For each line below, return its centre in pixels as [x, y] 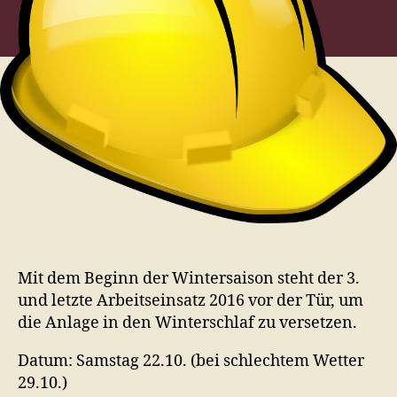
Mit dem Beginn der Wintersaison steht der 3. [189, 279]
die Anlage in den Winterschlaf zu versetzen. [187, 323]
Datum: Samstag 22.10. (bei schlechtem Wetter [191, 362]
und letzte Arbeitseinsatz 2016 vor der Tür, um [191, 301]
